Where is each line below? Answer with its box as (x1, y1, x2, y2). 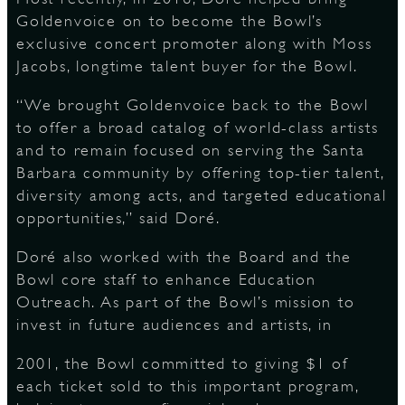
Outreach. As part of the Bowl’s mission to (16, 293, 355, 311)
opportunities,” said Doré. (16, 209, 221, 227)
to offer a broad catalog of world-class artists (16, 118, 379, 137)
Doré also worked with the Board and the (16, 248, 353, 266)
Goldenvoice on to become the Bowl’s (16, 12, 323, 30)
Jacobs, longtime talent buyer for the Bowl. (16, 57, 358, 75)
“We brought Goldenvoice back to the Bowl (16, 96, 369, 114)
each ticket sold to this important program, (16, 377, 359, 395)
